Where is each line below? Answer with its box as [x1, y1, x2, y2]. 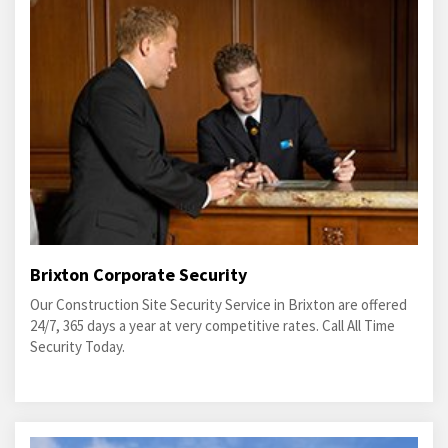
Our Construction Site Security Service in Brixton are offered [30, 295, 407, 315]
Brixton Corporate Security [30, 263, 247, 287]
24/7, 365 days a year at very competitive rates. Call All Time [30, 316, 395, 336]
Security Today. [30, 337, 125, 357]
